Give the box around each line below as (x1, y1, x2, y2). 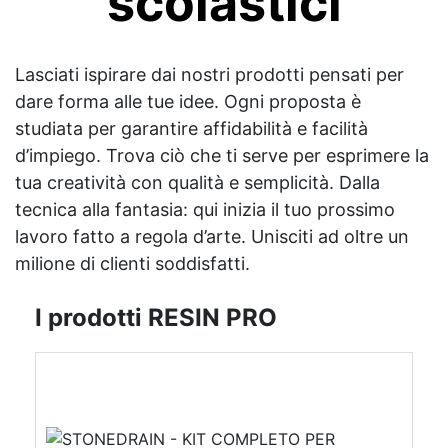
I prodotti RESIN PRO (35, 302, 277, 332)
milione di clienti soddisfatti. (15, 252, 250, 274)
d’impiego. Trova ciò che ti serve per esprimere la (15, 144, 429, 166)
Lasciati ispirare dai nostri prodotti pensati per (15, 63, 404, 85)
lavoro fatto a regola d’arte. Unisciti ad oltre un (15, 225, 409, 247)
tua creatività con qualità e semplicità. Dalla (15, 171, 380, 193)
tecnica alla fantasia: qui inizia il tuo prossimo (15, 198, 395, 220)
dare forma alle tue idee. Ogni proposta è (15, 90, 361, 112)
